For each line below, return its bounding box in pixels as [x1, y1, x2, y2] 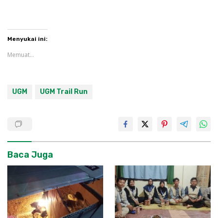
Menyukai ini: [7, 35, 48, 42]
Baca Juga [7, 149, 53, 160]
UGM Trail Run [40, 87, 88, 96]
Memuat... [7, 50, 34, 59]
